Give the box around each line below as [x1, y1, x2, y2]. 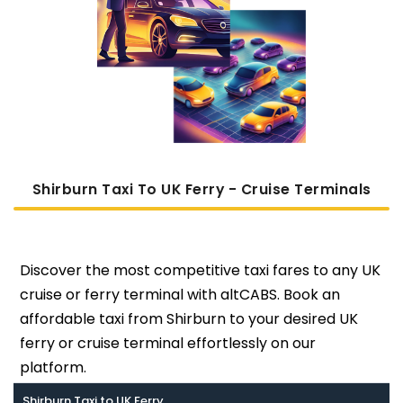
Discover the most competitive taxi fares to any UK [19, 259, 381, 281]
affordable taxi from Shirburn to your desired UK [19, 308, 358, 329]
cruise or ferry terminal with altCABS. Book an [19, 283, 340, 305]
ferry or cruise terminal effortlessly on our [19, 332, 316, 354]
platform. [19, 356, 86, 378]
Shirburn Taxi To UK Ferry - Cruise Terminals [31, 179, 372, 199]
